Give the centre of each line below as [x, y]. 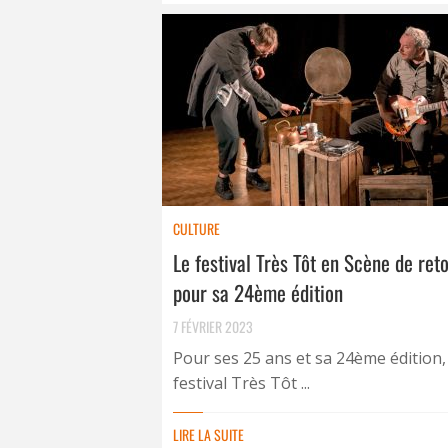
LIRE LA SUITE [208, 434]
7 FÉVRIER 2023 [213, 326]
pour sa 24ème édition [258, 292]
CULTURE [196, 228]
